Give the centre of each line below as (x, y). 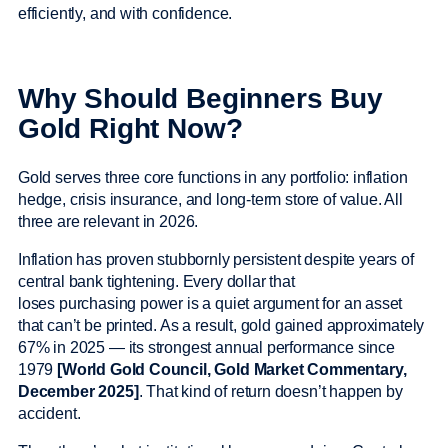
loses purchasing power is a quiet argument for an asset (210, 304)
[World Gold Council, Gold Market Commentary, (232, 370)
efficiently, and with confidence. (127, 13)
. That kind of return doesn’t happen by (270, 392)
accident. (51, 414)
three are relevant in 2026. (110, 222)
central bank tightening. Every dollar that (156, 282)
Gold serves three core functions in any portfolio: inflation (213, 178)
